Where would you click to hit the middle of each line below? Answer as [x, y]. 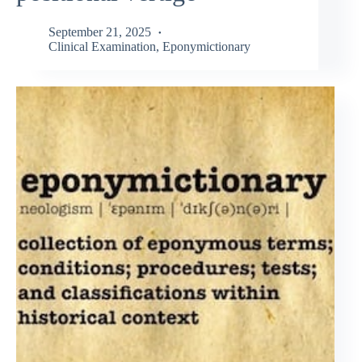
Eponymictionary [206, 46]
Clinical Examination [102, 46]
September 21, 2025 [100, 32]
